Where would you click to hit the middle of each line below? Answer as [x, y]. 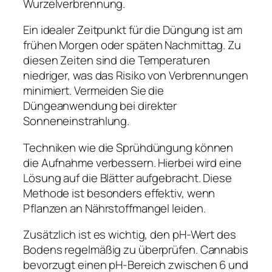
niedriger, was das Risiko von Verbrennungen [136, 76]
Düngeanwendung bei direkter [100, 106]
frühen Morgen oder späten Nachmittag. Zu [132, 45]
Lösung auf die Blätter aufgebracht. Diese [127, 178]
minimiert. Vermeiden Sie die [94, 91]
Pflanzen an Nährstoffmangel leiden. [114, 208]
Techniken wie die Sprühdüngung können [128, 147]
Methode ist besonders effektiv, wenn [119, 193]
